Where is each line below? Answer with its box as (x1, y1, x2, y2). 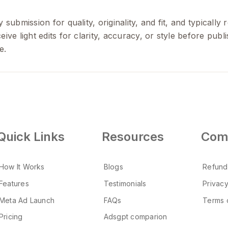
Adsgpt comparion (103, 212, 167, 221)
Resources (102, 129, 164, 144)
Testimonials (103, 179, 147, 188)
